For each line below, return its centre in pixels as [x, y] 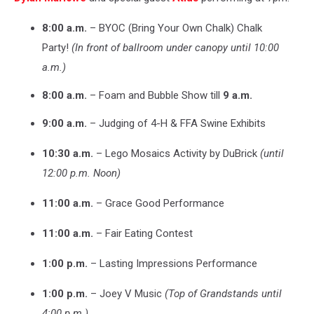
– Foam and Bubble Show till [155, 95]
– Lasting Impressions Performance [172, 263]
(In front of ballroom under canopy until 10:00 [175, 47]
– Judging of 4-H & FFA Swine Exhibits [176, 123]
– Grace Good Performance [159, 203]
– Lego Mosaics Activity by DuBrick [177, 153]
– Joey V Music [126, 293]
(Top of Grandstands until [223, 293]
